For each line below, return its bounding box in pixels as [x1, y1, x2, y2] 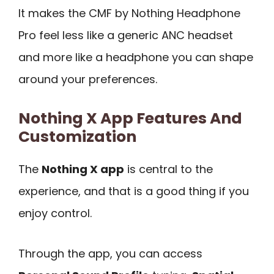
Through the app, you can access [18, 246, 202, 262]
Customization [18, 125, 136, 147]
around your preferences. [18, 72, 157, 87]
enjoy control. [18, 205, 92, 221]
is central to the [124, 161, 213, 177]
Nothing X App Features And [18, 107, 242, 129]
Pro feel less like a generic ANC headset [18, 28, 233, 43]
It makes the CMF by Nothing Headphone [18, 6, 240, 21]
